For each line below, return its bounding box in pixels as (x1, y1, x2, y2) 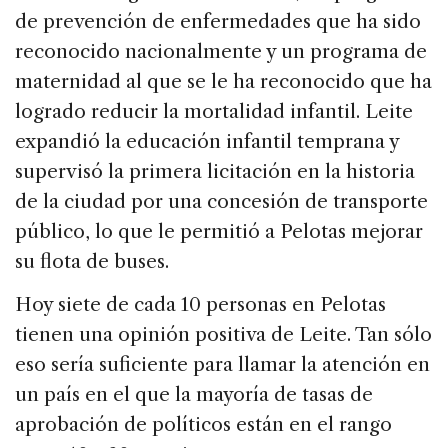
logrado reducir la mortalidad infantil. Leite (15, 100, 413, 124)
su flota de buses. (15, 250, 169, 274)
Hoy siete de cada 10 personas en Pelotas (15, 293, 386, 317)
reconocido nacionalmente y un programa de (15, 40, 427, 64)
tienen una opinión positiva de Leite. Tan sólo (15, 323, 432, 347)
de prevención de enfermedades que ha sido (15, 10, 421, 34)
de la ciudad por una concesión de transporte (15, 190, 428, 214)
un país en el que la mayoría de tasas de (15, 383, 373, 407)
